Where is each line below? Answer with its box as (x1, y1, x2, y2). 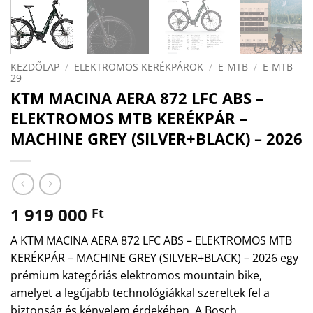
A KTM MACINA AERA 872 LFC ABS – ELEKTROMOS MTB (10, 232, 292, 248)
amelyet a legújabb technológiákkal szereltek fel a (10, 284, 270, 300)
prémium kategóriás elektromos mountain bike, (10, 267, 262, 283)
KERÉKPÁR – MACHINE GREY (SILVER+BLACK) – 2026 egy (10, 249, 298, 265)
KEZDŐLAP (10, 59, 59, 73)
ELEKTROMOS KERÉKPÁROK (74, 59, 204, 73)
